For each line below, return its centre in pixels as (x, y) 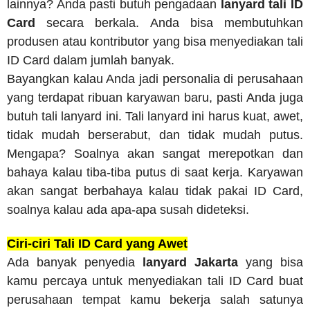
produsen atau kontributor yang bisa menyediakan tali (155, 42)
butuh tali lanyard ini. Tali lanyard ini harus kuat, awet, (155, 117)
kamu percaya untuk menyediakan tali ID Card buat (155, 281)
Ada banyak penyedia (75, 263)
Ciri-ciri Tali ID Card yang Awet (97, 244)
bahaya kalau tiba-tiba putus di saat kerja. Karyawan (155, 173)
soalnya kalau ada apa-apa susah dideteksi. (128, 210)
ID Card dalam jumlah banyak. (91, 61)
